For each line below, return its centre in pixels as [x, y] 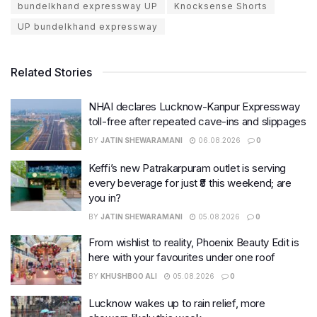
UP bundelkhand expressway [88, 27]
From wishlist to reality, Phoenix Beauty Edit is [194, 242]
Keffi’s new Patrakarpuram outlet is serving [188, 168]
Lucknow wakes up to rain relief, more [177, 303]
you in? [105, 197]
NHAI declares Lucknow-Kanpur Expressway [194, 106]
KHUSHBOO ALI [129, 276]
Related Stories [51, 72]
